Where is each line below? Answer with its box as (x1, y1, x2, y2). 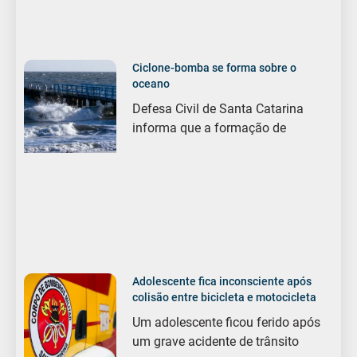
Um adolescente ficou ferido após (132, 315, 321, 331)
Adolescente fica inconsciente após (132, 275, 312, 288)
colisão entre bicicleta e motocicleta (132, 291, 317, 304)
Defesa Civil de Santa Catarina (132, 101, 304, 117)
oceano (132, 77, 171, 91)
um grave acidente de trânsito (132, 334, 300, 350)
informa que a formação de (132, 120, 287, 136)
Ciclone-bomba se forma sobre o (132, 61, 297, 75)
